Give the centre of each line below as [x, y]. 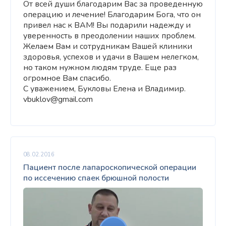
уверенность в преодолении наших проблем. [109, 36]
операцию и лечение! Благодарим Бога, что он [112, 15]
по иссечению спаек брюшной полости [96, 178]
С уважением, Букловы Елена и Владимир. [104, 89]
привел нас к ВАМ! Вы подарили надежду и [107, 25]
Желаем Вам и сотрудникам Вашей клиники [108, 46]
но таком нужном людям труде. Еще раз [100, 68]
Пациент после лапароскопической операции [110, 167]
